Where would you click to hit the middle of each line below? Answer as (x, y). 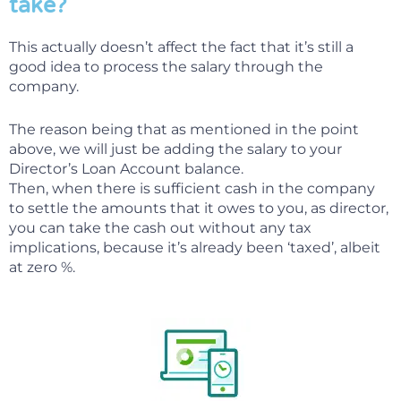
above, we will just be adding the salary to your (175, 149)
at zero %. (42, 267)
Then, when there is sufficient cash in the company (192, 188)
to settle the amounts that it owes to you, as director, (199, 208)
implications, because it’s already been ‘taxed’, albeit (195, 247)
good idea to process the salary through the (166, 66)
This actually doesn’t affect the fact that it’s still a (181, 47)
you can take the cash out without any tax (160, 227)
